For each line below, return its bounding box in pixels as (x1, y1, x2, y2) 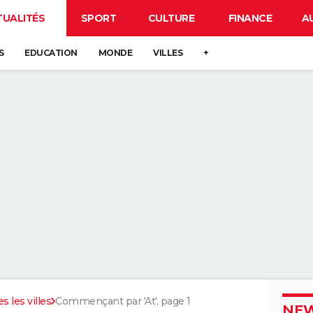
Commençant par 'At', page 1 (55, 295, 191, 307)
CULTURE (147, 12, 195, 24)
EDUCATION (24, 48, 78, 58)
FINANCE (228, 12, 272, 24)
